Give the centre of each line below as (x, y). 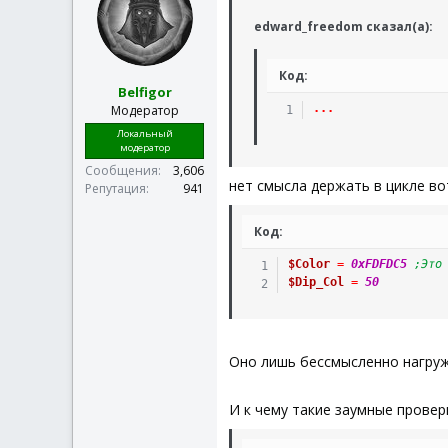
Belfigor (144, 91)
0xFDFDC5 (378, 264)
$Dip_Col (315, 282)
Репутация (115, 188)
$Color (308, 264)
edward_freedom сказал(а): (343, 26)
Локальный (144, 133)
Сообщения (121, 170)
